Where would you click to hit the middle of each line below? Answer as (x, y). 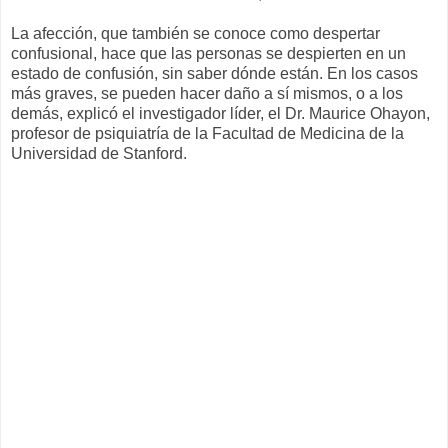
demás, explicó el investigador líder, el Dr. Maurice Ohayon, (220, 114)
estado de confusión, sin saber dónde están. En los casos (214, 74)
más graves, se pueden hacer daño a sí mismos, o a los (207, 94)
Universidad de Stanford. (99, 154)
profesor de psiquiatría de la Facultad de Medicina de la (207, 134)
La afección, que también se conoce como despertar (195, 34)
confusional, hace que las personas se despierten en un (208, 54)
